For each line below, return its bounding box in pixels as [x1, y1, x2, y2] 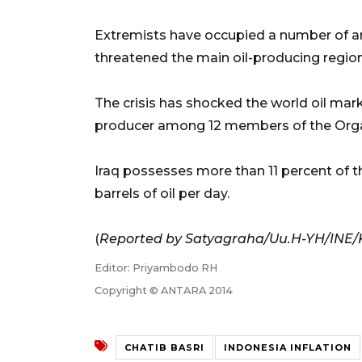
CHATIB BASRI [124, 341, 204, 353]
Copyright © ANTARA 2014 [95, 284, 233, 297]
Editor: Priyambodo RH [95, 261, 217, 274]
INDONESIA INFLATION [224, 341, 351, 353]
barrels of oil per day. [95, 185, 229, 201]
